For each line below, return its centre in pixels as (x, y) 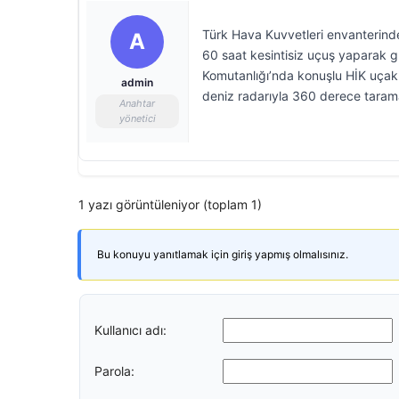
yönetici (137, 118)
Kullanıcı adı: (130, 330)
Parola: (114, 370)
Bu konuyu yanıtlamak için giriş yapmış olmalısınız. (223, 254)
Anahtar (137, 103)
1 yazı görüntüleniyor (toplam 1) (170, 204)
